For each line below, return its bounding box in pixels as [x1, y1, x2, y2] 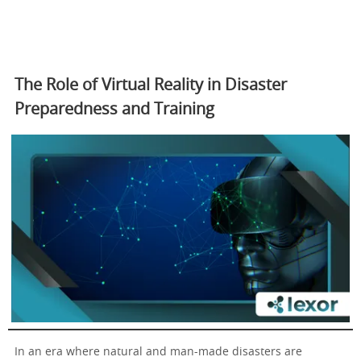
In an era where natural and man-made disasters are [15, 346, 302, 359]
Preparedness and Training [15, 101, 214, 118]
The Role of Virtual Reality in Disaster [15, 77, 287, 93]
